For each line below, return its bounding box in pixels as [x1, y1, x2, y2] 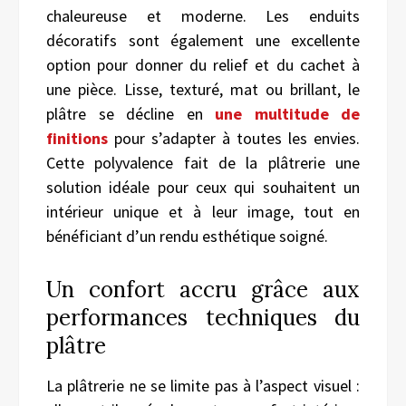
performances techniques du [46, 303, 360, 332]
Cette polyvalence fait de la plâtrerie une [46, 151, 360, 173]
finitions [46, 127, 108, 149]
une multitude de [215, 102, 360, 124]
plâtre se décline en [46, 102, 215, 124]
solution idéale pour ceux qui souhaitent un [46, 176, 360, 198]
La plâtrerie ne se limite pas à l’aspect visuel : [46, 374, 360, 396]
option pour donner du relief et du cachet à [46, 53, 360, 75]
